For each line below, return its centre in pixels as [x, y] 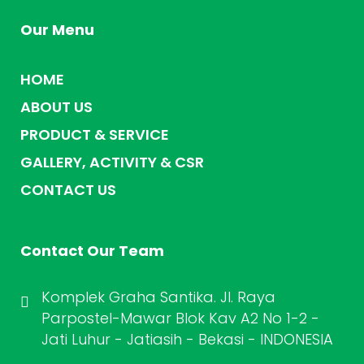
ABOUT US [56, 107]
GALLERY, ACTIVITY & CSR [112, 162]
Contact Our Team [92, 251]
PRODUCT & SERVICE [95, 135]
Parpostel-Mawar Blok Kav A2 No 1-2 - [180, 318]
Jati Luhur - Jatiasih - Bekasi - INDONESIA [187, 340]
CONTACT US [68, 190]
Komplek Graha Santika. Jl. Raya [158, 297]
